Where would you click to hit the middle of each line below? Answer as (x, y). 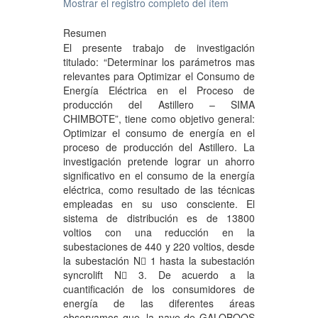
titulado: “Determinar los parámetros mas (159, 62)
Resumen (85, 33)
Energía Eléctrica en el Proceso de (159, 91)
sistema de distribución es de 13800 (159, 218)
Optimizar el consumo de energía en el (159, 133)
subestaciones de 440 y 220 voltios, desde (159, 247)
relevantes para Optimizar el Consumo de (159, 76)
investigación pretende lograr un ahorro (159, 161)
